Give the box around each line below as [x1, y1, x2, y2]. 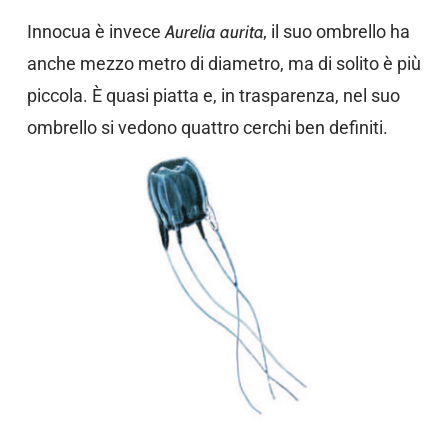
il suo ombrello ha [266, 21, 410, 42]
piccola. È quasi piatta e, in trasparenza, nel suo [26, 85, 400, 106]
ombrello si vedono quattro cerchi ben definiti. [26, 117, 388, 138]
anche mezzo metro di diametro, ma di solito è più [26, 53, 421, 74]
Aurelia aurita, [164, 21, 267, 43]
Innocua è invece [26, 21, 165, 42]
